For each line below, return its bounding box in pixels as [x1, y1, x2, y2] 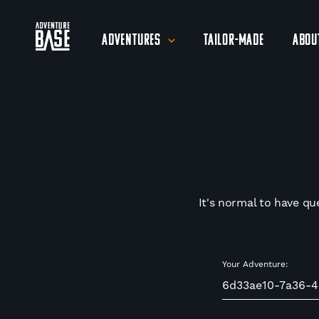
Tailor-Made [204, 32, 264, 49]
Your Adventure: [222, 259, 288, 269]
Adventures [102, 32, 161, 49]
